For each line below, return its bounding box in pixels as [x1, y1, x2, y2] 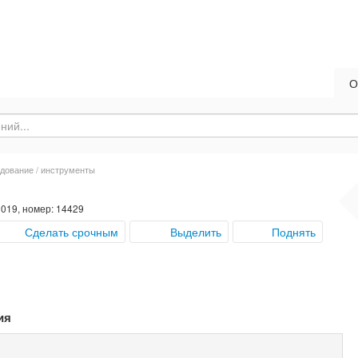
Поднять [272, 224, 316, 241]
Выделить [170, 224, 221, 241]
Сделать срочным [25, 224, 118, 241]
